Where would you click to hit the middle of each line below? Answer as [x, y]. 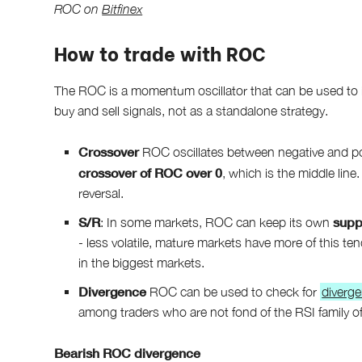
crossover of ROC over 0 [151, 172]
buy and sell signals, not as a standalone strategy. [192, 110]
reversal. [101, 193]
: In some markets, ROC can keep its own [217, 222]
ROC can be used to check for [234, 291]
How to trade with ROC [160, 52]
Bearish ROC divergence [128, 352]
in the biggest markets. [142, 262]
